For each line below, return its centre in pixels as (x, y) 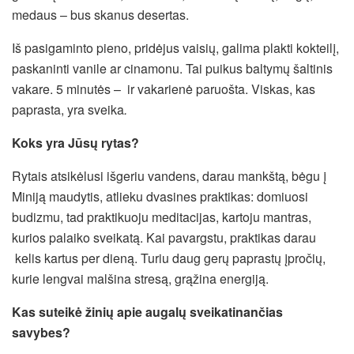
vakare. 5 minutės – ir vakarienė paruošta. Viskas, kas (164, 88)
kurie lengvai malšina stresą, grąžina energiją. (140, 278)
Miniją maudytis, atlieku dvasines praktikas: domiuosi (160, 196)
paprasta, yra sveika (68, 109)
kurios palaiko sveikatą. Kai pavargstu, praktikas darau (164, 237)
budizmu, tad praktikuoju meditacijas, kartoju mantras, (162, 217)
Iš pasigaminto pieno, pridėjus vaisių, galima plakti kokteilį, (175, 47)
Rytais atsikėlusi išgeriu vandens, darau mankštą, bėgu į (169, 175)
